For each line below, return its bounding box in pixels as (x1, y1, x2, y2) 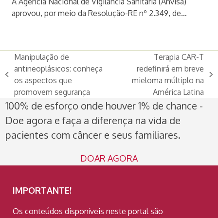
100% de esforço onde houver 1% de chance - (5, 99, 203, 112)
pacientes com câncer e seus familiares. (5, 128, 181, 141)
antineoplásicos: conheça (14, 63, 103, 73)
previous (5, 74, 36, 85)
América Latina (153, 87, 204, 97)
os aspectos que (14, 75, 72, 85)
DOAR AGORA (80, 152, 138, 163)
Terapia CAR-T (154, 52, 204, 62)
